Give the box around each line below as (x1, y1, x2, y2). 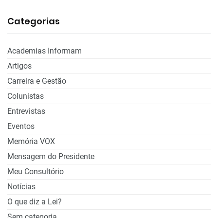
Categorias (7, 15, 60, 27)
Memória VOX (7, 136, 55, 146)
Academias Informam (7, 46, 82, 55)
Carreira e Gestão (7, 76, 66, 86)
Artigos (7, 61, 32, 71)
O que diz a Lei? (7, 197, 62, 206)
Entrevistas (7, 106, 45, 116)
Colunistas (7, 91, 44, 101)
